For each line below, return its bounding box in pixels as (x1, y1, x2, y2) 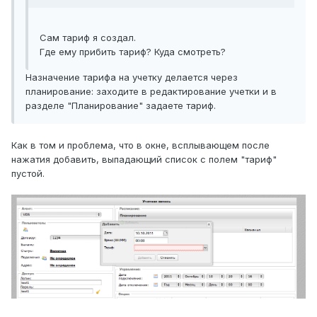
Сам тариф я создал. (40, 32, 136, 44)
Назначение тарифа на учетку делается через (25, 71, 238, 83)
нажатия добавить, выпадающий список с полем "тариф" (11, 154, 277, 166)
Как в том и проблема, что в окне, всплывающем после (11, 139, 270, 151)
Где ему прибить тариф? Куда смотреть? (40, 46, 226, 58)
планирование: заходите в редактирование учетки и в (25, 86, 277, 98)
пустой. (11, 168, 45, 180)
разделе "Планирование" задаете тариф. (25, 100, 216, 112)
